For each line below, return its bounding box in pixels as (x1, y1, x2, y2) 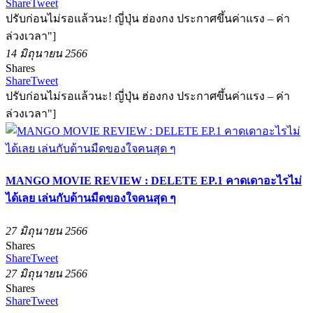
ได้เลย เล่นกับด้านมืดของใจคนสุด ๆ (6, 192, 176, 205)
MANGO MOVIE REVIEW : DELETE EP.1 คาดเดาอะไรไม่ (6, 175, 302, 187)
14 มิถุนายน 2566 (6, 48, 87, 60)
